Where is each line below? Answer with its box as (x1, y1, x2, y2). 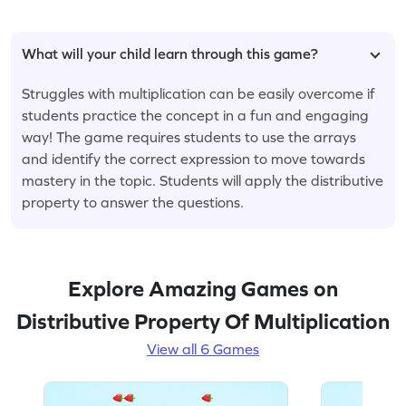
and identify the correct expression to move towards (22, 150, 365, 167)
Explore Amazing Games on (68, 275, 338, 301)
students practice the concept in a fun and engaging (22, 106, 369, 123)
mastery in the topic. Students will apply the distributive (22, 171, 383, 188)
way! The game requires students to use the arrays (22, 128, 356, 145)
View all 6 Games (147, 340, 259, 357)
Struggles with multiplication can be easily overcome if (22, 84, 375, 101)
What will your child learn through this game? (22, 44, 318, 62)
